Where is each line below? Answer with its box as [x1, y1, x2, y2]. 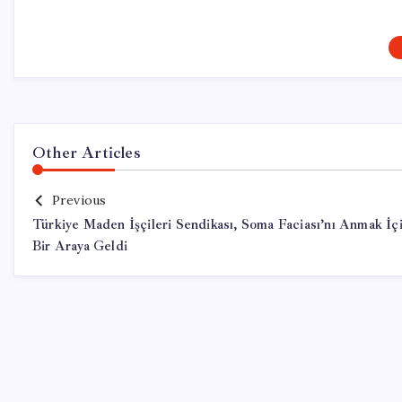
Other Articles [32, 143, 141, 162]
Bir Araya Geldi [32, 238, 127, 255]
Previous [51, 192, 107, 208]
